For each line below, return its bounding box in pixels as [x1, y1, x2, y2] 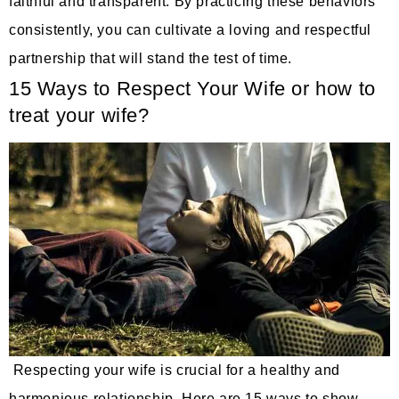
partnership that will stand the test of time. [9, 50, 293, 66]
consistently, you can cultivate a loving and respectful [9, 21, 372, 37]
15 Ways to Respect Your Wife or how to [9, 77, 376, 100]
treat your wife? [9, 103, 150, 126]
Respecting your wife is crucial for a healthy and [9, 362, 341, 379]
